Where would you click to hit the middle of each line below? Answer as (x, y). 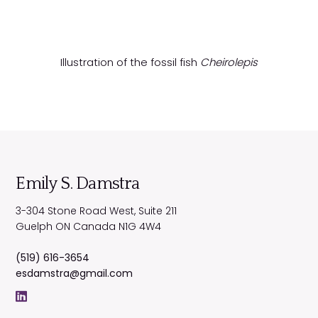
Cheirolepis (229, 62)
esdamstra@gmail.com (75, 274)
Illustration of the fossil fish (130, 62)
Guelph (34, 227)
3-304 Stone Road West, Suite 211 (97, 211)
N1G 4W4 (140, 227)
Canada (95, 227)
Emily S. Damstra (78, 184)
